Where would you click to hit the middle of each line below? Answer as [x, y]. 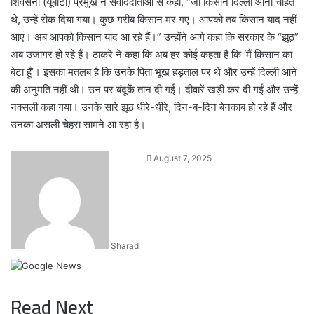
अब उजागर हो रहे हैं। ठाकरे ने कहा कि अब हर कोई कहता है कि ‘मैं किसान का [151, 54]
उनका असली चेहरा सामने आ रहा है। [78, 124]
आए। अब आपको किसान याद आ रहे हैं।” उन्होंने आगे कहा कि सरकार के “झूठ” [155, 37]
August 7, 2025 [183, 158]
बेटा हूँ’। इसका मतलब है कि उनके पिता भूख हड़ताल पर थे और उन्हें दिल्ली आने [154, 72]
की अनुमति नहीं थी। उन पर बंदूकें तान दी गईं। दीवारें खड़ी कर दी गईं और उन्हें [154, 89]
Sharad [125, 246]
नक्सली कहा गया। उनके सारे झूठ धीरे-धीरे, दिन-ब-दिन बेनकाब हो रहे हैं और [151, 107]
